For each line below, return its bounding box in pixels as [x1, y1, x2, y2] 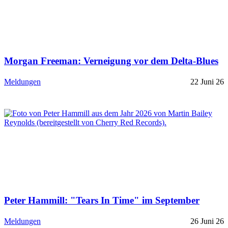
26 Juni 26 [190, 216, 224, 225]
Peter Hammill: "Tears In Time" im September [4, 195, 199, 206]
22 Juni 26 [190, 77, 224, 86]
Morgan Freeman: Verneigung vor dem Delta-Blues [4, 55, 218, 67]
